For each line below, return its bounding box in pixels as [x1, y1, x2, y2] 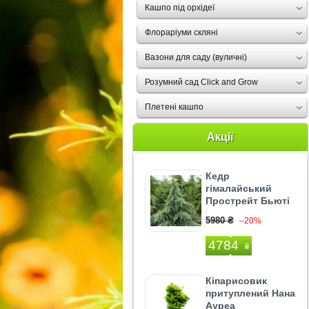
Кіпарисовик [206, 275, 267, 286]
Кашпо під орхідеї [145, 3, 215, 12]
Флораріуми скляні [145, 28, 218, 37]
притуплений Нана [206, 288, 295, 299]
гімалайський [206, 183, 272, 194]
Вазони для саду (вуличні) [145, 52, 247, 62]
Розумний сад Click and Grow [145, 77, 258, 87]
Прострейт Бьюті [206, 195, 290, 206]
